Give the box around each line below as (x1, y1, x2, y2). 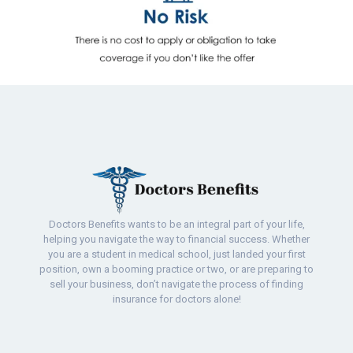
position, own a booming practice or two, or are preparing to (39, 263, 314, 276)
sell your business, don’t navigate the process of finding (50, 278, 303, 291)
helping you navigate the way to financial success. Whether (43, 233, 310, 246)
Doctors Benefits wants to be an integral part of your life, (48, 218, 305, 231)
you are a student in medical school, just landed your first (47, 248, 306, 261)
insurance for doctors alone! (112, 293, 241, 306)
